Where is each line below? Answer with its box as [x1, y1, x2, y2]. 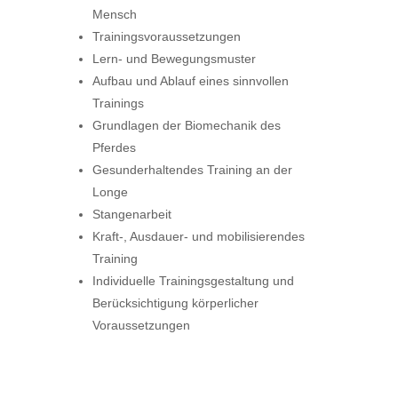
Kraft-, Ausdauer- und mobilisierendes [92, 229, 305, 243]
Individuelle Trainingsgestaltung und [92, 274, 294, 288]
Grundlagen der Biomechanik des [92, 118, 281, 132]
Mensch [92, 7, 137, 21]
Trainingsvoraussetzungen [92, 29, 241, 44]
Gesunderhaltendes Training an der [92, 163, 292, 177]
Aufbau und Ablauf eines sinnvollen [92, 74, 289, 88]
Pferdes [92, 140, 136, 155]
